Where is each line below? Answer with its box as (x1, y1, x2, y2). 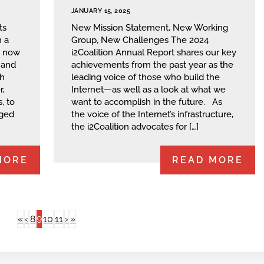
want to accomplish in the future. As (71, 97, 222, 108)
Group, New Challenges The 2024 (71, 35, 209, 46)
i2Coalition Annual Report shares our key (71, 47, 236, 58)
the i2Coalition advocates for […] (71, 121, 199, 133)
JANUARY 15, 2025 (71, 7, 131, 15)
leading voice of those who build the (71, 72, 220, 83)
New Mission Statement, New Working (71, 22, 228, 34)
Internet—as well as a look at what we (71, 84, 226, 95)
